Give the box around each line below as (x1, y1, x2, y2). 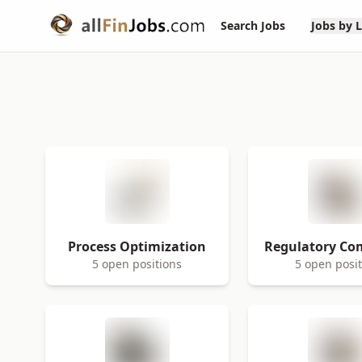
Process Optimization (68, 238, 207, 255)
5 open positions (92, 256, 183, 271)
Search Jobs (221, 18, 286, 33)
